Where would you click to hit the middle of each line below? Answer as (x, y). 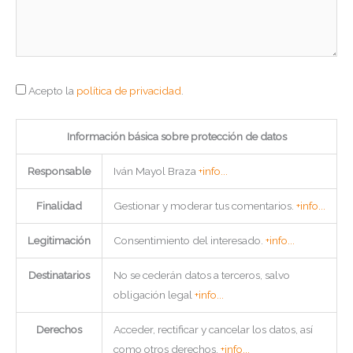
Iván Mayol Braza (156, 171)
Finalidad (59, 206)
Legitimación (59, 241)
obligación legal (154, 295)
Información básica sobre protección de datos (176, 137)
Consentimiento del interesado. (189, 241)
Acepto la (52, 90)
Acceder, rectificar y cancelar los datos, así (213, 330)
